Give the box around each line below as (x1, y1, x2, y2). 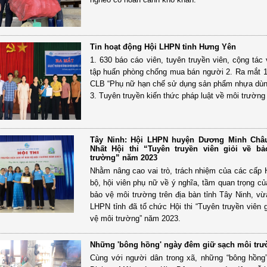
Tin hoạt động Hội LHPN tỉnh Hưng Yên (89, 42, 236, 51)
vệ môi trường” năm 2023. (89, 213, 181, 223)
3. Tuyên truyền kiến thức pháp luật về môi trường (89, 91, 265, 100)
